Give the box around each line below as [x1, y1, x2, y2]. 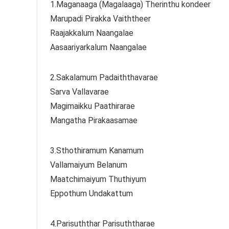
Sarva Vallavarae [50, 86, 109, 97]
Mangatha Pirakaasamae [50, 115, 138, 125]
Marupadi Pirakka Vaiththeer [50, 13, 151, 24]
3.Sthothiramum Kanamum [50, 145, 144, 155]
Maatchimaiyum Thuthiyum [50, 174, 146, 184]
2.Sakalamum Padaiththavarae [50, 72, 158, 82]
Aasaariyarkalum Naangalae [50, 42, 147, 52]
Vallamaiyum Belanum [50, 159, 127, 170]
